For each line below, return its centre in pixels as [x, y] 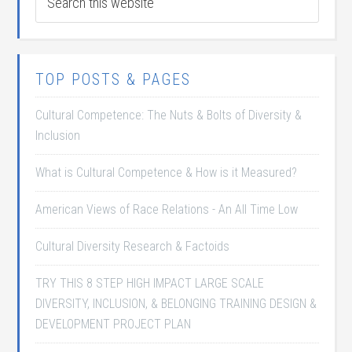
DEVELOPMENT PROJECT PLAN [114, 324]
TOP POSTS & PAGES [114, 79]
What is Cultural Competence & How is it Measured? [167, 172]
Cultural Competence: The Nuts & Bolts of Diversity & [169, 115]
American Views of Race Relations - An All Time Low [167, 209]
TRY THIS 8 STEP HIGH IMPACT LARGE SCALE [150, 283]
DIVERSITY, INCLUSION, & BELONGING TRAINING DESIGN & [176, 304]
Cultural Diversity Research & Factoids [133, 246]
